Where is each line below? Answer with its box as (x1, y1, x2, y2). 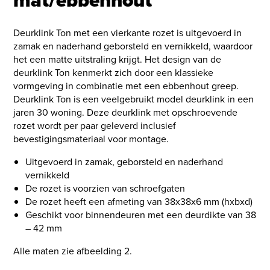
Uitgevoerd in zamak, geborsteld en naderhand (25, 155, 224, 169)
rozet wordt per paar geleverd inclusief (13, 119, 177, 133)
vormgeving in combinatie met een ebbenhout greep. (13, 79, 239, 93)
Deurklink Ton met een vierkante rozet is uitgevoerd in (13, 26, 242, 40)
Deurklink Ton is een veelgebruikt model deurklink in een (13, 92, 254, 107)
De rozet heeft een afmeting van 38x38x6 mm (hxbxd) (25, 195, 253, 209)
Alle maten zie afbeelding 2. (13, 244, 133, 259)
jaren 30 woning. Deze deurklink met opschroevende (13, 105, 238, 120)
